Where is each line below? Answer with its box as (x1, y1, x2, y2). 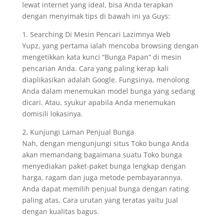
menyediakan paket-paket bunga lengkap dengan (22, 161, 186, 171)
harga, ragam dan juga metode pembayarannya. (22, 173, 183, 182)
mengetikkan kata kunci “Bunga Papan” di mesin (22, 52, 182, 62)
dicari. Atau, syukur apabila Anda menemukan (22, 98, 176, 107)
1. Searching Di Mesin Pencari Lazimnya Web (22, 30, 171, 39)
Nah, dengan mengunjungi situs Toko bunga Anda (22, 139, 189, 148)
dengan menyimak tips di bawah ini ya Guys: (22, 11, 170, 21)
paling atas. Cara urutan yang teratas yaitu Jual (22, 195, 178, 205)
